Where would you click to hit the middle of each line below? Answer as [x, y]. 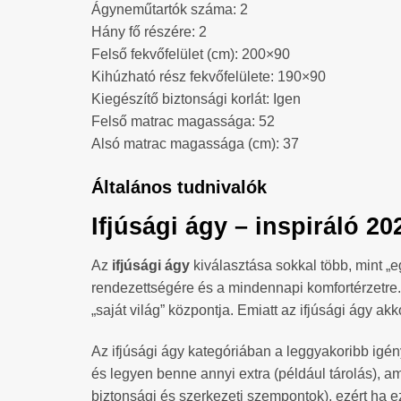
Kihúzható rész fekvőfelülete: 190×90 [209, 76]
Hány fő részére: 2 [149, 31]
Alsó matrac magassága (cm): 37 [195, 143]
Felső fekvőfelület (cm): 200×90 [191, 54]
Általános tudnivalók [179, 188]
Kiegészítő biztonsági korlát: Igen [196, 98]
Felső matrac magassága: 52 [183, 121]
